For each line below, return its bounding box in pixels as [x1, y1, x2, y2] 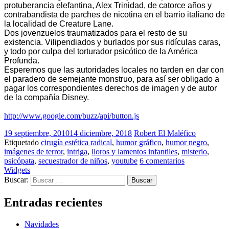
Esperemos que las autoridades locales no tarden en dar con [4, 65, 224, 74]
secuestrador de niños [38, 156, 107, 165]
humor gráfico [116, 138, 162, 147]
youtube [111, 156, 138, 165]
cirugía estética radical [41, 138, 112, 147]
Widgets [4, 165, 30, 174]
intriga [67, 147, 87, 156]
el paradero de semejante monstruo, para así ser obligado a [4, 74, 219, 83]
